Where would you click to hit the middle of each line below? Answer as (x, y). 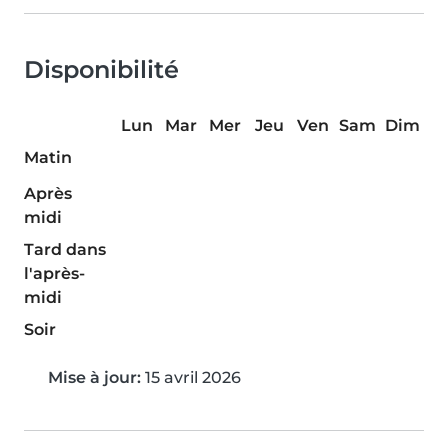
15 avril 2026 (191, 377)
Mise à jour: (94, 377)
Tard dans (65, 249)
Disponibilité (101, 69)
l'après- (54, 273)
